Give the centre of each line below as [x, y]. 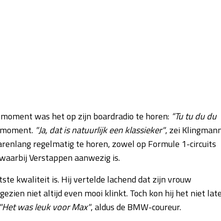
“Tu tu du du [194, 116]
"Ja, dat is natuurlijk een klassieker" [100, 130]
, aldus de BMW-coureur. [136, 207]
